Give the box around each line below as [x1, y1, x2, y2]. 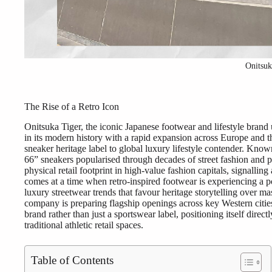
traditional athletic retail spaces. [24, 219, 143, 230]
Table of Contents [31, 253, 114, 267]
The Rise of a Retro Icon [24, 101, 119, 112]
